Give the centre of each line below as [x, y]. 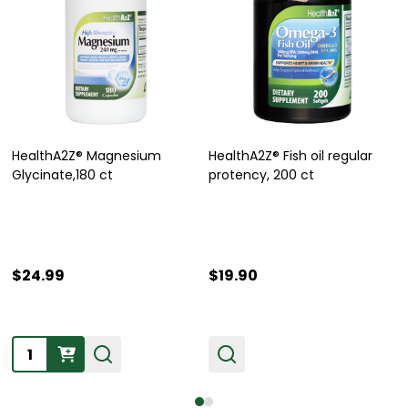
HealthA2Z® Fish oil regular [291, 156]
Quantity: [46, 348]
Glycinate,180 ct [62, 175]
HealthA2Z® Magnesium [87, 156]
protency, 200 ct [261, 175]
